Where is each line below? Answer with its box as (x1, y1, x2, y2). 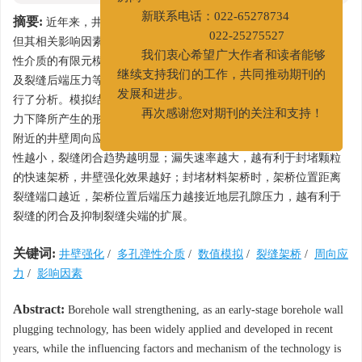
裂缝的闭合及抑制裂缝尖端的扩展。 (13, 210, 194, 222)
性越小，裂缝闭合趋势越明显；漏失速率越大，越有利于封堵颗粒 (13, 152, 341, 164)
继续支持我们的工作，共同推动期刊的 (111, 79, 320, 93)
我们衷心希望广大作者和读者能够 (135, 60, 320, 74)
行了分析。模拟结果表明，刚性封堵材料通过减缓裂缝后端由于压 (13, 94, 341, 106)
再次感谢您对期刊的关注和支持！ (135, 118, 318, 132)
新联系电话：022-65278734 (135, 21, 284, 35)
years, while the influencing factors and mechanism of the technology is (13, 343, 341, 355)
